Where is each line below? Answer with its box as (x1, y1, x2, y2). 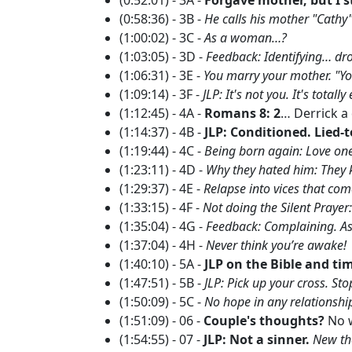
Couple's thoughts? (203, 311, 324, 329)
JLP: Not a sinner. (203, 330, 310, 348)
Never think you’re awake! (206, 236, 346, 254)
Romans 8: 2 (204, 104, 280, 122)
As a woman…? (204, 28, 287, 46)
